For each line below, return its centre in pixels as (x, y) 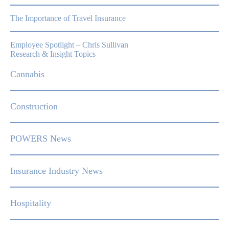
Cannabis (27, 74)
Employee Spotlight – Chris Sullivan (69, 45)
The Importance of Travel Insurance (68, 18)
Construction (34, 106)
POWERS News (41, 139)
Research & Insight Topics (53, 54)
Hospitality (31, 203)
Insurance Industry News (56, 171)
